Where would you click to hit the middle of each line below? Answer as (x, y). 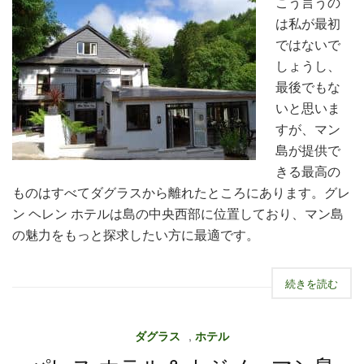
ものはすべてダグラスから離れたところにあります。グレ (181, 192)
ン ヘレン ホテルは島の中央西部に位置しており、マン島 (178, 213)
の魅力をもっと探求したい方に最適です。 (136, 234)
